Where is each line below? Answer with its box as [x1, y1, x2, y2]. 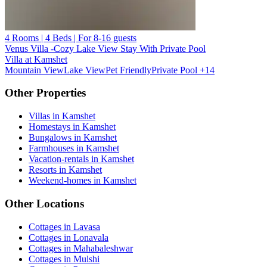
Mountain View [5, 64, 64, 75]
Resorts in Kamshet [29, 164, 102, 175]
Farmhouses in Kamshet [29, 143, 119, 154]
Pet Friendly [105, 64, 151, 75]
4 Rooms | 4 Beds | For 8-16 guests [5, 32, 136, 43]
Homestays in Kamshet [29, 122, 116, 132]
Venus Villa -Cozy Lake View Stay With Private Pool [5, 43, 206, 54]
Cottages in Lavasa [29, 221, 100, 232]
